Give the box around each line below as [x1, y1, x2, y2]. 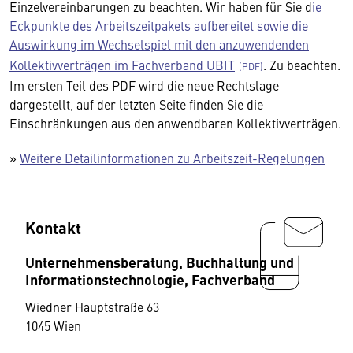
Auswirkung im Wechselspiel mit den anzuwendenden [9, 35, 309, 53]
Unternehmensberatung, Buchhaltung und [25, 251, 294, 272]
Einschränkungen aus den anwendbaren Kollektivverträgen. [9, 114, 341, 132]
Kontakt [25, 216, 81, 239]
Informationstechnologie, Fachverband [25, 269, 275, 289]
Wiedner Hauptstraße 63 [25, 298, 159, 315]
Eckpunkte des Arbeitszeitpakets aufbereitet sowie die [9, 17, 308, 34]
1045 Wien [25, 317, 81, 334]
